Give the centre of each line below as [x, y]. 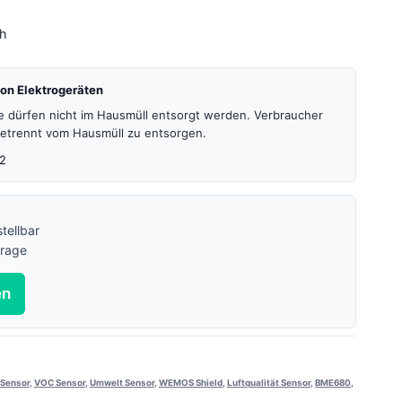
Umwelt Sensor [122, 382]
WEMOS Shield [190, 382]
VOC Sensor [59, 382]
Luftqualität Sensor [268, 382]
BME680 [332, 382]
